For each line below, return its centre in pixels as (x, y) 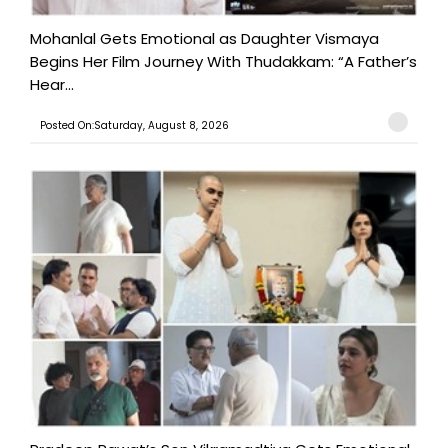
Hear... (52, 85)
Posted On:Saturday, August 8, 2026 (134, 126)
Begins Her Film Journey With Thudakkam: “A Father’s (223, 62)
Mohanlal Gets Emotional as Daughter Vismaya (204, 39)
